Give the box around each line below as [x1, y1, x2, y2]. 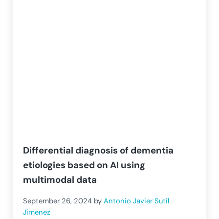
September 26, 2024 [23, 196, 92, 206]
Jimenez [23, 207, 51, 218]
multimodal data [23, 174, 97, 186]
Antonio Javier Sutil [104, 196, 170, 206]
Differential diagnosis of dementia [23, 144, 174, 157]
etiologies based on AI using [23, 159, 146, 172]
